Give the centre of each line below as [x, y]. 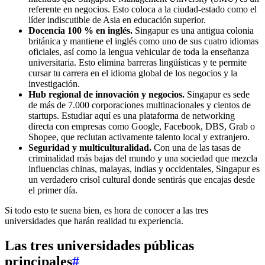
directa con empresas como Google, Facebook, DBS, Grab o [142, 126]
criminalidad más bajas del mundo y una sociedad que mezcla [143, 158]
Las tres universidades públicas [99, 246]
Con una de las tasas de [196, 147]
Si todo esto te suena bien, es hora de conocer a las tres [106, 210]
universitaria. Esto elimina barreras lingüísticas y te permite [138, 62]
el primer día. [53, 190]
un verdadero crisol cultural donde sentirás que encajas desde [142, 179]
